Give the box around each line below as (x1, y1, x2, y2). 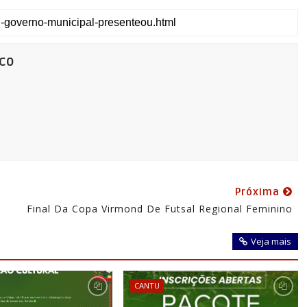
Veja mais (250, 234, 291, 247)
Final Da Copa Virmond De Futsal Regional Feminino (26, 201, 293, 215)
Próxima (234, 185, 283, 198)
